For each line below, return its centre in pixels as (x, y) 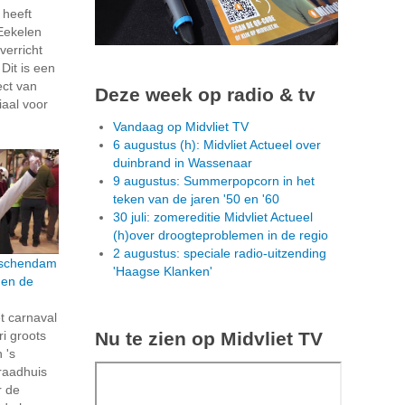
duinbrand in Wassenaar (183, 162)
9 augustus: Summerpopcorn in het (214, 180)
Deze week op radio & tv (205, 94)
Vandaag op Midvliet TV (181, 126)
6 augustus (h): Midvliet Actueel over (217, 144)
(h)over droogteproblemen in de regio (221, 235)
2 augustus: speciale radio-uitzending (220, 253)
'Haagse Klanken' (163, 271)
